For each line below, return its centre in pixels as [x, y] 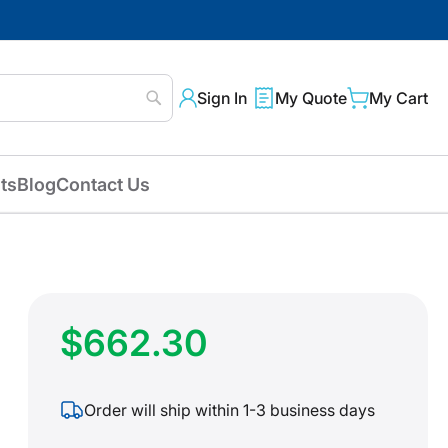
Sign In [222, 98]
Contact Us [102, 184]
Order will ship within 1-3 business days [229, 409]
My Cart [398, 98]
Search [176, 123]
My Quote [311, 98]
